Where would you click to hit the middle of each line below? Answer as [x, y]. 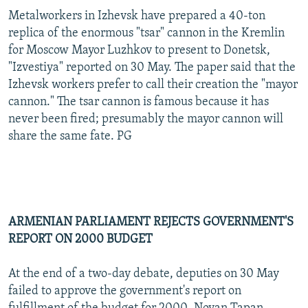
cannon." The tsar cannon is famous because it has [139, 102]
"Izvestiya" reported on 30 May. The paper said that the [152, 67]
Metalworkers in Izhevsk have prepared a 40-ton [137, 16]
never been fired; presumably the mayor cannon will [146, 119]
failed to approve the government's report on [125, 291]
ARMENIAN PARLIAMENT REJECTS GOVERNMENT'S [151, 222]
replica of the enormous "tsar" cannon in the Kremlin [146, 33]
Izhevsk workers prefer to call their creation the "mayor [153, 85]
